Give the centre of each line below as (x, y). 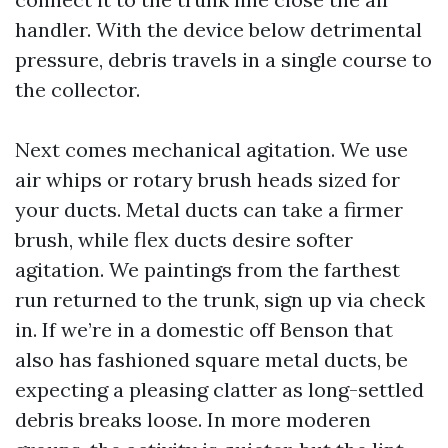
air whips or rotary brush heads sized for (207, 179)
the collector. (77, 89)
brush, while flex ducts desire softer (184, 239)
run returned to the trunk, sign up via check (220, 299)
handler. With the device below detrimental (218, 29)
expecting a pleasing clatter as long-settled (219, 389)
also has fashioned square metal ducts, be (211, 359)
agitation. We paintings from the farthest (207, 269)
